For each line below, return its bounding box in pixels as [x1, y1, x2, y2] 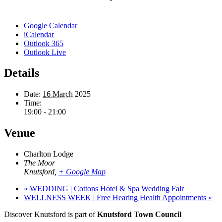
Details [4, 66, 39, 80]
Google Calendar [24, 21, 77, 30]
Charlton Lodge [24, 150, 73, 159]
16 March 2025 [43, 90, 91, 99]
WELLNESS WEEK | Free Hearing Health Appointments [24, 193, 208, 202]
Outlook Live [24, 48, 66, 56]
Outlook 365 [24, 39, 63, 48]
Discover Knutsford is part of [4, 210, 97, 219]
